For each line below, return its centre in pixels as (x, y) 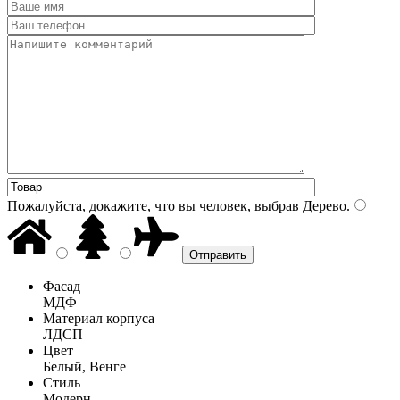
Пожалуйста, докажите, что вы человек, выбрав (153, 205)
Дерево (323, 205)
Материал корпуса (99, 318)
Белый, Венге (84, 366)
